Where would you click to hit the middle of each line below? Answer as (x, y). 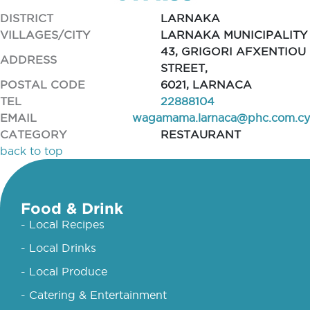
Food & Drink (72, 208)
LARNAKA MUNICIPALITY (234, 35)
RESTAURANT (200, 134)
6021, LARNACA (206, 84)
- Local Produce (64, 271)
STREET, (184, 68)
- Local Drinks (58, 248)
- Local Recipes (63, 224)
